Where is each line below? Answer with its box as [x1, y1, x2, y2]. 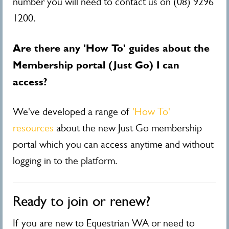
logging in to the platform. [13, 155, 133, 167]
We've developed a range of [13, 106, 132, 118]
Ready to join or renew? [13, 193, 150, 209]
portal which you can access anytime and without [13, 139, 214, 150]
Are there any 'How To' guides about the [13, 42, 210, 54]
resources [13, 122, 54, 134]
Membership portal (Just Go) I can [13, 59, 179, 71]
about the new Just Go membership [54, 122, 202, 134]
